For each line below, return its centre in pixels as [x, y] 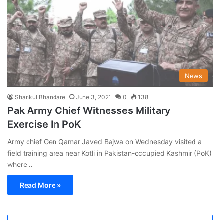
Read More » [40, 185]
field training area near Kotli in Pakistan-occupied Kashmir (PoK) [110, 153]
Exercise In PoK [44, 124]
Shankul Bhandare [40, 97]
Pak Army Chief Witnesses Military [89, 110]
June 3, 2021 [94, 97]
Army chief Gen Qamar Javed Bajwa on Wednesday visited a [105, 141]
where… [20, 164]
